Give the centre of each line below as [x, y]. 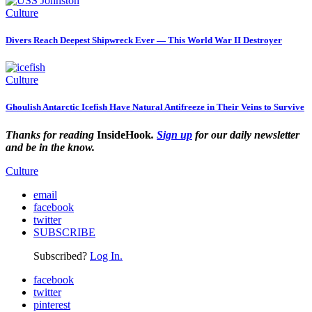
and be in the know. [50, 147]
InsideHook [124, 134]
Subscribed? [62, 256]
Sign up [174, 134]
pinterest [52, 304]
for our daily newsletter [246, 134]
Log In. [106, 256]
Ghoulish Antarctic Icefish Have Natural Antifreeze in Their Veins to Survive [155, 107]
